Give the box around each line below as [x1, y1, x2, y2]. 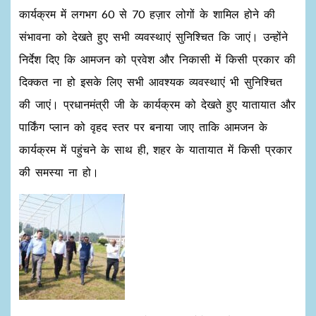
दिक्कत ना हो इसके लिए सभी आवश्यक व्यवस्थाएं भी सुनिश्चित [19, 74, 282, 88]
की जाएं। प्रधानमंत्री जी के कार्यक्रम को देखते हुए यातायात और [19, 97, 296, 111]
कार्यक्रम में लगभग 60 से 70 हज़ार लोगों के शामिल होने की [19, 6, 275, 20]
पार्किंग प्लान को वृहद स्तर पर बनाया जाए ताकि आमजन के [19, 119, 267, 133]
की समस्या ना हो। [19, 164, 99, 178]
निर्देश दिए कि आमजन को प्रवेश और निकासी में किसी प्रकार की [19, 51, 296, 66]
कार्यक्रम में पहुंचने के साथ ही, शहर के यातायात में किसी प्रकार [19, 142, 292, 156]
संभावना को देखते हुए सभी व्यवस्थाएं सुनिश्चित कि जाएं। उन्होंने [19, 29, 288, 43]
